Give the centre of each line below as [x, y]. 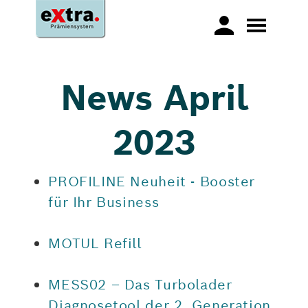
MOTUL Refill [95, 244]
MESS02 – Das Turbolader [140, 285]
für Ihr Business [104, 202]
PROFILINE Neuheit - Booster [152, 182]
